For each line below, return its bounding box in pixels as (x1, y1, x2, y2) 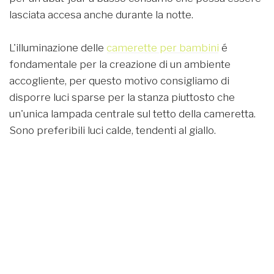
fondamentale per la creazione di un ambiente (9, 58, 231, 71)
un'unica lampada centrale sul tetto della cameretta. (9, 108, 256, 120)
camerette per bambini (106, 42, 219, 54)
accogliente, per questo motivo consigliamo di (9, 75, 229, 87)
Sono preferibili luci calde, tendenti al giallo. (9, 124, 216, 137)
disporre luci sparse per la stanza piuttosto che (9, 91, 235, 104)
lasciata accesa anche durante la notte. (9, 8, 193, 21)
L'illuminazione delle (9, 42, 106, 54)
